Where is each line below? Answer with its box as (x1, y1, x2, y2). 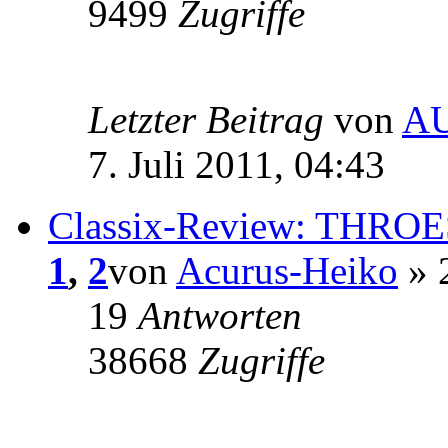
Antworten (138, 293, 302, 337)
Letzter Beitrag (88, 97, 334, 141)
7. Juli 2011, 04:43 (88, 142, 385, 186)
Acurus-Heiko (176, 248, 398, 292)
